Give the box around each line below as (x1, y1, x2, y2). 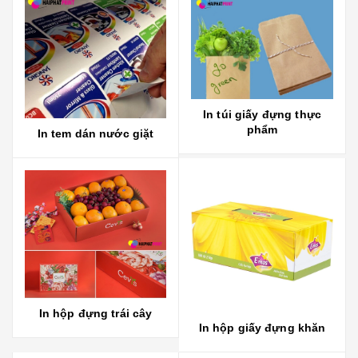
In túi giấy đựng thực (203, 107, 321, 121)
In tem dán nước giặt (37, 127, 154, 141)
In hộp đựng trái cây (38, 306, 153, 320)
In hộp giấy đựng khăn (198, 321, 326, 335)
